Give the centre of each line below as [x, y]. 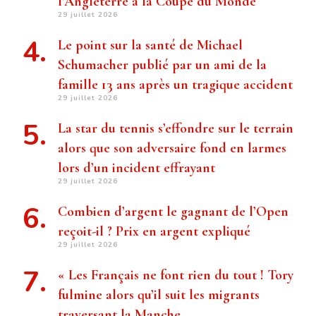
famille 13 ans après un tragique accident [175, 85]
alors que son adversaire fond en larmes [172, 148]
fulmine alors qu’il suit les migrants [159, 295]
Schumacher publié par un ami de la [162, 65]
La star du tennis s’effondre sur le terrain [176, 129]
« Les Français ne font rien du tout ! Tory [176, 275]
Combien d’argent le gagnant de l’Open [173, 212]
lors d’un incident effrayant [136, 168]
